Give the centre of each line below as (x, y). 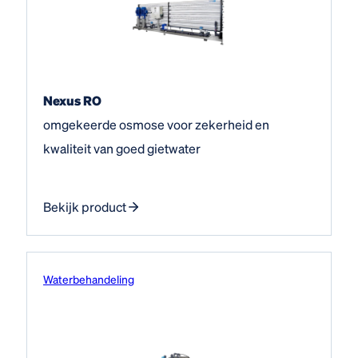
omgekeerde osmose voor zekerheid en (156, 124)
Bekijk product (85, 206)
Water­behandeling (89, 278)
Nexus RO (72, 100)
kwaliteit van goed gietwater (122, 148)
